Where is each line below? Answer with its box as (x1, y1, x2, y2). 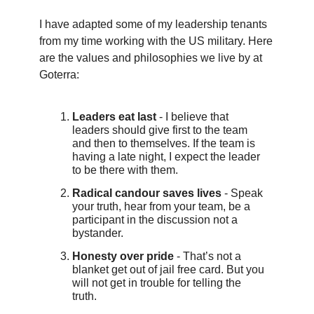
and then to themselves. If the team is (72, 137, 255, 149)
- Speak (221, 186, 263, 199)
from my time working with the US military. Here (39, 34, 273, 47)
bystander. (72, 226, 123, 239)
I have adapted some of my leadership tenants (39, 18, 267, 30)
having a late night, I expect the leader (72, 150, 260, 163)
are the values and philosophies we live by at (39, 51, 262, 64)
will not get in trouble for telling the (72, 276, 241, 289)
